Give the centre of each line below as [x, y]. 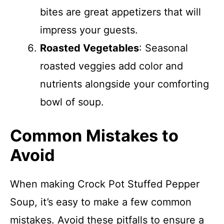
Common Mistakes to [94, 136]
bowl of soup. [72, 102]
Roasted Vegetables [89, 48]
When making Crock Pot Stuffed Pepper [105, 184]
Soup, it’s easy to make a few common [101, 202]
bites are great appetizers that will [120, 12]
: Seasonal [163, 48]
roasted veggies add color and [111, 66]
